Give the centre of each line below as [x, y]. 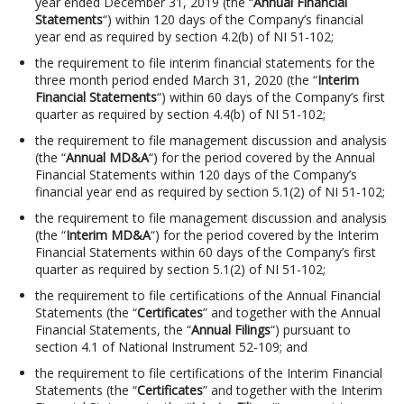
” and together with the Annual [291, 313]
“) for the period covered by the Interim [264, 235]
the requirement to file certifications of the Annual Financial [207, 296]
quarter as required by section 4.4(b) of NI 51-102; [180, 115]
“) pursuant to [310, 330]
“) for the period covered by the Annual [262, 158]
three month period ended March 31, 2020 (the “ [176, 80]
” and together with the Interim [292, 390]
